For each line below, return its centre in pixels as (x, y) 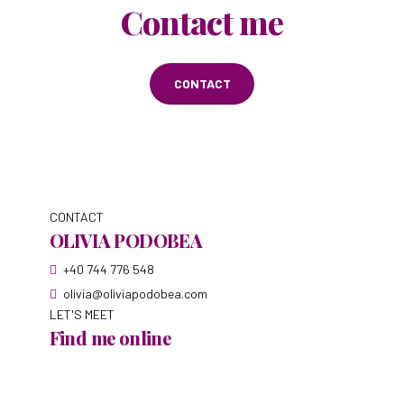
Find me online (110, 337)
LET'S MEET (82, 315)
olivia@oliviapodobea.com (135, 293)
